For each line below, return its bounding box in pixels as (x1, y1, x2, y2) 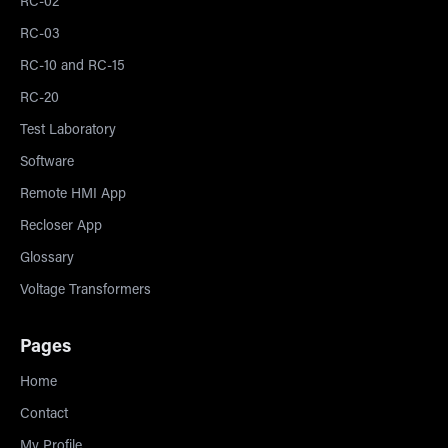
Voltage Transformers (20, 284, 151, 298)
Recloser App (20, 220, 102, 234)
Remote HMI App (20, 188, 126, 202)
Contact (20, 408, 68, 422)
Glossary (20, 252, 74, 266)
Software (20, 156, 74, 170)
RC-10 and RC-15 (20, 60, 125, 74)
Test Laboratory (20, 124, 116, 138)
